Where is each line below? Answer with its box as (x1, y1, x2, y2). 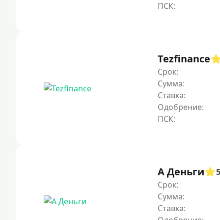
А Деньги (158, 165, 204, 178)
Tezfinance (158, 52, 210, 65)
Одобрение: (158, 102, 204, 112)
